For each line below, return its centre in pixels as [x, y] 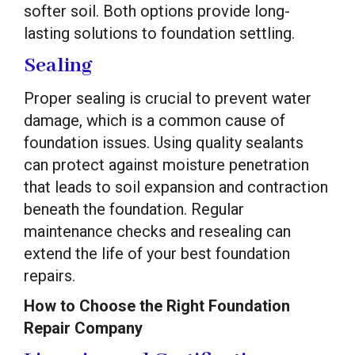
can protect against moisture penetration [166, 164]
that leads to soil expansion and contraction [176, 187]
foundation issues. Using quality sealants [164, 142]
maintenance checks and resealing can [157, 231]
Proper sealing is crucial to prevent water [168, 98]
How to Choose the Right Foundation [157, 305]
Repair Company [83, 328]
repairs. [50, 275]
